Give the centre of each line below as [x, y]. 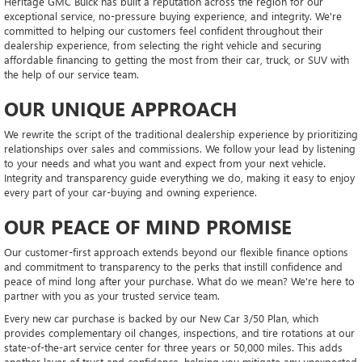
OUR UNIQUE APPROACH [123, 108]
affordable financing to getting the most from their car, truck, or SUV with [177, 59]
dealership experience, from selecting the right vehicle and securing [163, 44]
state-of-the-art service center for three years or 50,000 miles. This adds [173, 347]
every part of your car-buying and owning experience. [132, 192]
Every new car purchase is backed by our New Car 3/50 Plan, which [161, 318]
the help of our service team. [73, 74]
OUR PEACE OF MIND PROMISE [151, 226]
